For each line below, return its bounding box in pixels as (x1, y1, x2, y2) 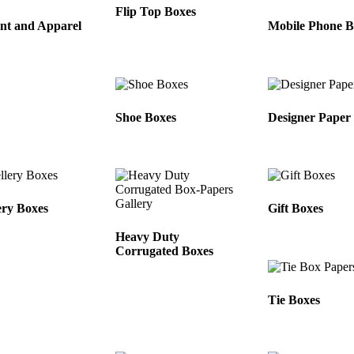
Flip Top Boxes (115, 4, 197, 18)
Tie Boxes (268, 293, 321, 307)
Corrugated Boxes (115, 244, 214, 258)
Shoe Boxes (115, 110, 177, 124)
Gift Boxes (268, 201, 324, 216)
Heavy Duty (115, 230, 180, 244)
